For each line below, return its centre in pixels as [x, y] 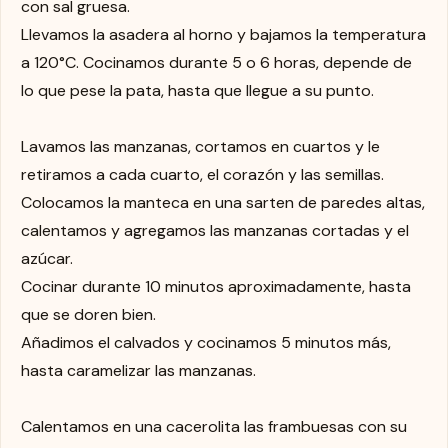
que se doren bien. [88, 314]
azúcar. [47, 258]
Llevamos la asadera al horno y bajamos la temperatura [223, 34]
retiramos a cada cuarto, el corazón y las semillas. [202, 174]
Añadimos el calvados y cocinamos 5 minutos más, [206, 342]
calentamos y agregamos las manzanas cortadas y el [215, 230]
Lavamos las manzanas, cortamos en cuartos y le [200, 146]
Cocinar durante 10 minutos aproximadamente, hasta [216, 286]
